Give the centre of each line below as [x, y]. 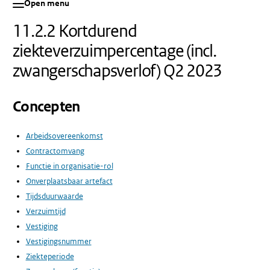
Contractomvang [55, 151]
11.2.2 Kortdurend [75, 31]
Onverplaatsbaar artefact [69, 181]
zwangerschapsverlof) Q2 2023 [118, 71]
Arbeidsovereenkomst [64, 136]
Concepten [46, 107]
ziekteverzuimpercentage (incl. [115, 51]
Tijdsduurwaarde [54, 196]
